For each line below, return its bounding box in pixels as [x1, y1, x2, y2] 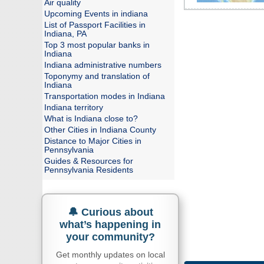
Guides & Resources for [44, 157, 133, 166]
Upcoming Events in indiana [44, 9, 148, 18]
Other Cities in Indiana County [44, 126, 156, 134]
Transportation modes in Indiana [44, 92, 165, 101]
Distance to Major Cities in [44, 137, 141, 146]
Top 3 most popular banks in [44, 41, 150, 49]
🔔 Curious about [67, 206, 153, 218]
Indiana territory [44, 103, 103, 112]
